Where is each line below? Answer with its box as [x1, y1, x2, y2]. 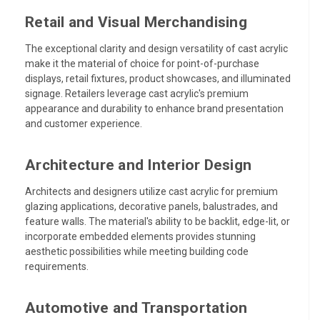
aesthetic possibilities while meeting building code [25, 245, 249, 257]
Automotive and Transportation [25, 299, 248, 316]
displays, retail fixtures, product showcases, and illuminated [25, 72, 291, 84]
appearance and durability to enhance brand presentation [25, 102, 284, 114]
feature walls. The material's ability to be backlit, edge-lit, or [25, 215, 290, 227]
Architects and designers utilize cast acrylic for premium [25, 185, 278, 197]
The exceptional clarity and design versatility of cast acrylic [25, 42, 288, 54]
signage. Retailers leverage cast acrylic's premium [25, 87, 249, 99]
